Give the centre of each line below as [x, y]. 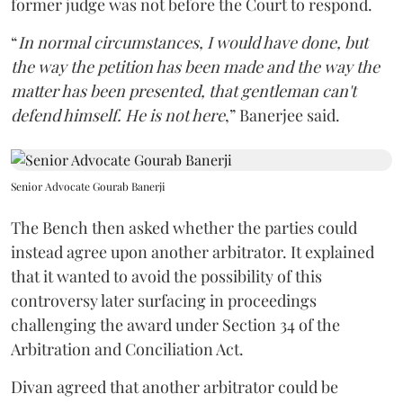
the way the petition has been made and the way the [195, 67]
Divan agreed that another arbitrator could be [175, 387]
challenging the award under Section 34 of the [175, 325]
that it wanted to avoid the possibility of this [166, 276]
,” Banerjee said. [282, 115]
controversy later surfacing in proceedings [164, 300]
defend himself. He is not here [118, 115]
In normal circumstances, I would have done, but [193, 42]
